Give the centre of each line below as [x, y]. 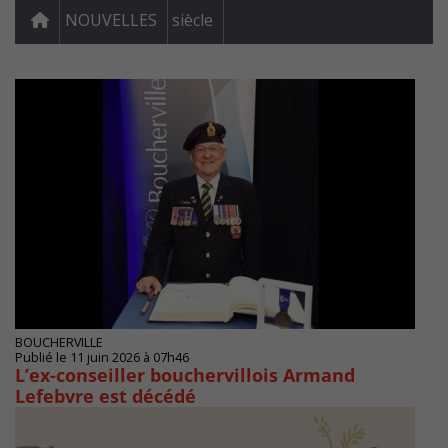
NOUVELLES [111, 20]
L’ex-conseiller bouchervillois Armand [185, 375]
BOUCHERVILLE [59, 343]
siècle [192, 20]
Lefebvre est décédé [105, 396]
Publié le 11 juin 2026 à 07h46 [102, 358]
